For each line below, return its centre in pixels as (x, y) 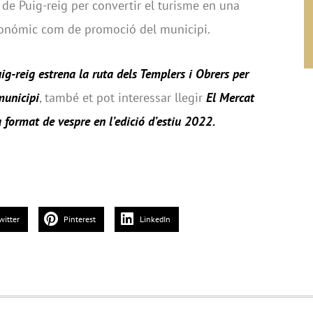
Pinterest (80, 219)
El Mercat (230, 97)
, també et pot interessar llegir (123, 97)
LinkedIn (155, 219)
